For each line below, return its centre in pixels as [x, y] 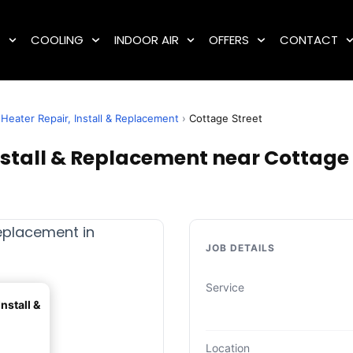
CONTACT [308, 40]
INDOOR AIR [146, 40]
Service [225, 288]
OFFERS [229, 40]
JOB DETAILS [240, 248]
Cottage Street [226, 118]
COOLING [58, 40]
